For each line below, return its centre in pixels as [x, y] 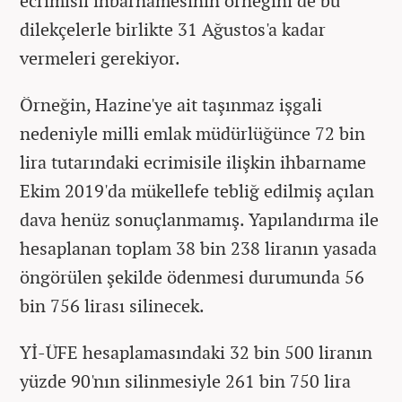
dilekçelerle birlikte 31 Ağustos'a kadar [173, 29]
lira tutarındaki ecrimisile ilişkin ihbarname [193, 162]
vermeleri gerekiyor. [100, 57]
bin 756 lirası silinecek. [112, 305]
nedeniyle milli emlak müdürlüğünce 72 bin [192, 133]
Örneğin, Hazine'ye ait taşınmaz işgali [171, 104]
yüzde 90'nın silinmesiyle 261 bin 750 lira [185, 380]
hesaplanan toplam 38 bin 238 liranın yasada [198, 248]
